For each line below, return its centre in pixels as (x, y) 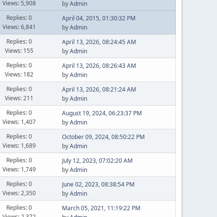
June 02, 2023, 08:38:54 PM (98, 184)
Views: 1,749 (19, 169)
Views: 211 (19, 98)
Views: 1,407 (19, 122)
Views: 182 (19, 74)
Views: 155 (19, 50)
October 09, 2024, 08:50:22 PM (103, 137)
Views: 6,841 (19, 27)
